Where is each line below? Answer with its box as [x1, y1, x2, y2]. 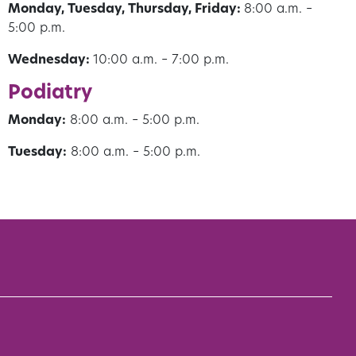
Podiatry [8, 84, 92, 104]
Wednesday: [8, 54, 93, 68]
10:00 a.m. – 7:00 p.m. [93, 54, 229, 68]
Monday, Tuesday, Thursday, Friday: [8, 3, 244, 17]
